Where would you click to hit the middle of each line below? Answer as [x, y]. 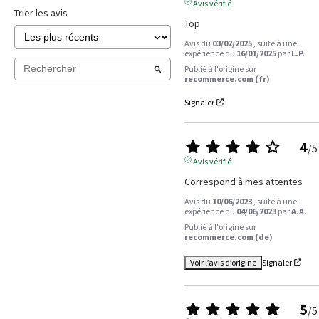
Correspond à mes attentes [243, 181]
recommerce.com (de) [228, 236]
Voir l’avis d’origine [223, 262]
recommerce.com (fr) [227, 78]
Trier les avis [41, 12]
